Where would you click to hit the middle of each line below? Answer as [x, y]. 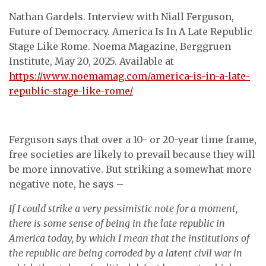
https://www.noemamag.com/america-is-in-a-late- [129, 76]
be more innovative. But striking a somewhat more [130, 169]
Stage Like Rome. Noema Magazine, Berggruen [120, 46]
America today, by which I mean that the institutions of [129, 238]
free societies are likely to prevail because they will [132, 154]
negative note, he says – [66, 184]
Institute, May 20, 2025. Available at [91, 61]
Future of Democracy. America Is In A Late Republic [131, 31]
